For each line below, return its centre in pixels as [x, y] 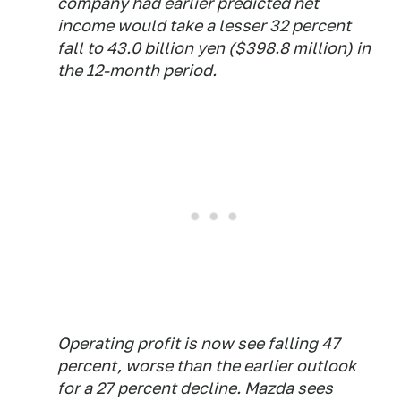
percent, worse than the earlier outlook [207, 366]
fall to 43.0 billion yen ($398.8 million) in [214, 48]
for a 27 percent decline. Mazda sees [195, 388]
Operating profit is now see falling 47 [199, 344]
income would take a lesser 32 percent [204, 26]
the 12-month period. [137, 71]
